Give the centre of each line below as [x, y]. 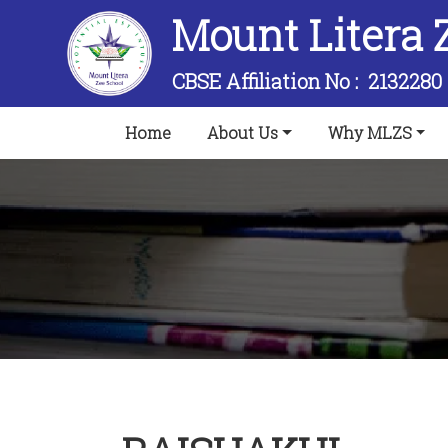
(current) [204, 132]
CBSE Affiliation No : [270, 81]
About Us [242, 133]
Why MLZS [369, 133]
